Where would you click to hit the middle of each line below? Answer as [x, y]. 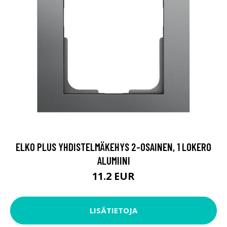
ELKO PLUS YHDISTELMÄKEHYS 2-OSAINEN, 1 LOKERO [113, 146]
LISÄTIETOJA [113, 211]
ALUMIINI [113, 160]
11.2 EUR [113, 176]
